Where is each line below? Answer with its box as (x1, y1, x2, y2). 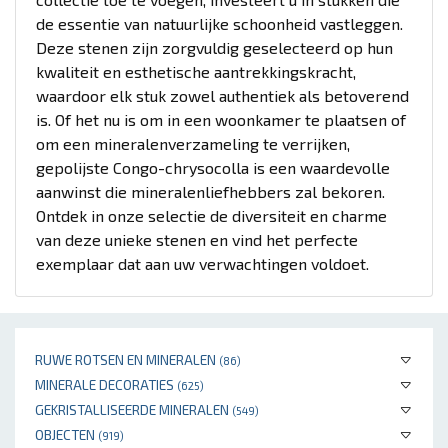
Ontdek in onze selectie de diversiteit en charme (36, 206, 387, 225)
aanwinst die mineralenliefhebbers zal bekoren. (36, 182, 385, 201)
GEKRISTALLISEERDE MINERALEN (35, 401, 232, 418)
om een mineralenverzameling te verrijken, (36, 134, 350, 153)
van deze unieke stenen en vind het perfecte (36, 230, 358, 249)
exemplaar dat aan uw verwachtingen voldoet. (36, 254, 369, 273)
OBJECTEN (35, 426, 98, 443)
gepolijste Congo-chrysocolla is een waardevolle (36, 158, 390, 177)
